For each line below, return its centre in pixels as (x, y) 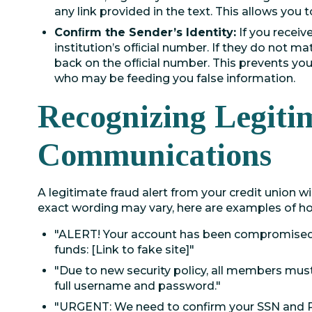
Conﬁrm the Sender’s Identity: (145, 32)
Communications (155, 155)
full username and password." (138, 286)
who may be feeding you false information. (175, 78)
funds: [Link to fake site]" (124, 250)
